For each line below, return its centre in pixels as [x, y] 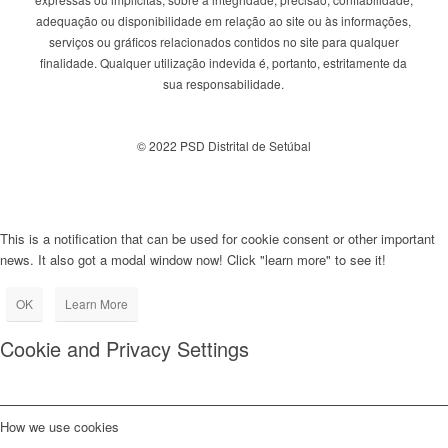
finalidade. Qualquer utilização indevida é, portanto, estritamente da [224, 62]
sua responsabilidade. [224, 83]
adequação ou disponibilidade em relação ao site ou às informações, [224, 20]
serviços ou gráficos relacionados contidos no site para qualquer [223, 41]
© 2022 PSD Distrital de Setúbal [223, 145]
